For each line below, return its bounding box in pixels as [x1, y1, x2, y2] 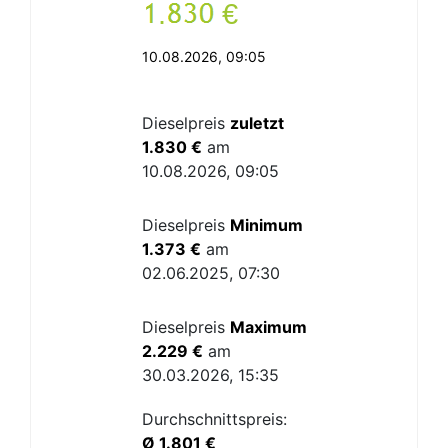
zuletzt [229, 113, 284, 133]
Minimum [229, 215, 303, 235]
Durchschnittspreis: [141, 409, 287, 429]
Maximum [229, 317, 307, 337]
